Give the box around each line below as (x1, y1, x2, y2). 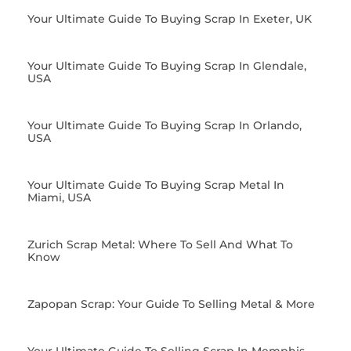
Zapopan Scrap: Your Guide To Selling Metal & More (27, 296, 315, 311)
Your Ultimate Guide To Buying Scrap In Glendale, (27, 58, 306, 73)
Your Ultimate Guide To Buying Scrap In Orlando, (27, 118, 302, 132)
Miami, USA (27, 190, 91, 204)
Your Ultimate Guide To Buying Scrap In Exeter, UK (27, 11, 312, 26)
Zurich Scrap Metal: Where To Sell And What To (27, 237, 293, 251)
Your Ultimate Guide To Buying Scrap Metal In (27, 177, 284, 192)
